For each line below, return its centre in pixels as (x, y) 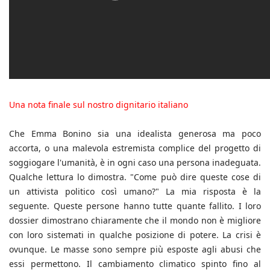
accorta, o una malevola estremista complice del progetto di (135, 148)
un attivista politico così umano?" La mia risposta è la (135, 191)
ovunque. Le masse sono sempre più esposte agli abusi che (135, 249)
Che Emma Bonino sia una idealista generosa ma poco (135, 133)
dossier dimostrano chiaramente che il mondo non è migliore (135, 220)
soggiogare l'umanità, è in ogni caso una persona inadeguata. (135, 162)
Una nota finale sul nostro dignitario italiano (99, 104)
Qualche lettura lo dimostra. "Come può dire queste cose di (135, 177)
